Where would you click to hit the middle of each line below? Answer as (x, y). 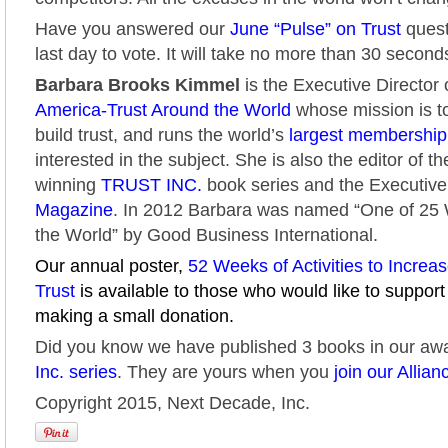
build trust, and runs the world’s (159, 135)
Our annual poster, (111, 266)
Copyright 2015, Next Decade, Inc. (172, 403)
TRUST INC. (151, 185)
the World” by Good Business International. (206, 235)
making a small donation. (134, 316)
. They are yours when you (225, 372)
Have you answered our (132, 29)
